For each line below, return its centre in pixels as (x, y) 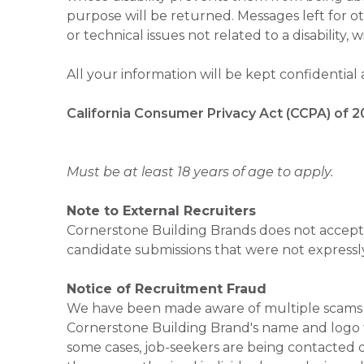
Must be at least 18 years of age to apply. (200, 172)
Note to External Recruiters (161, 211)
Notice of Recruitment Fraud (167, 289)
